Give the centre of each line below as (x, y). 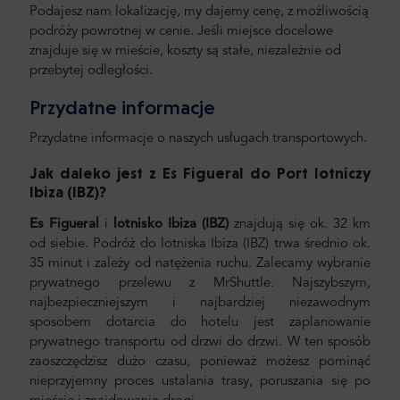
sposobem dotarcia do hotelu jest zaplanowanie (200, 323)
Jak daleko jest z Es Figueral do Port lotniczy (200, 173)
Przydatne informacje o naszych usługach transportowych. (198, 139)
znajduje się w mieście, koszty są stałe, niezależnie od (185, 51)
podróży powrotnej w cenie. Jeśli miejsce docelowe (181, 31)
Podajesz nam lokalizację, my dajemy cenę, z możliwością (199, 12)
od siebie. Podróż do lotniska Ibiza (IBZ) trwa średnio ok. (200, 245)
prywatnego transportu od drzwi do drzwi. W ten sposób (200, 343)
